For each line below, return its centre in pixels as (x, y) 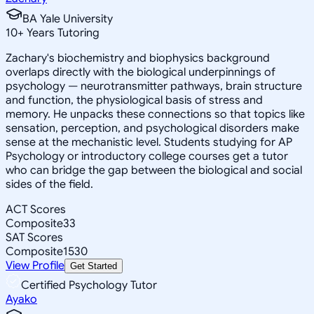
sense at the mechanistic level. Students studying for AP (149, 142)
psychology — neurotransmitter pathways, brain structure (154, 86)
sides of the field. (49, 184)
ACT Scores (36, 209)
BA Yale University (68, 19)
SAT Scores (34, 237)
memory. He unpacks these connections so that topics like (155, 114)
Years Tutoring (62, 33)
